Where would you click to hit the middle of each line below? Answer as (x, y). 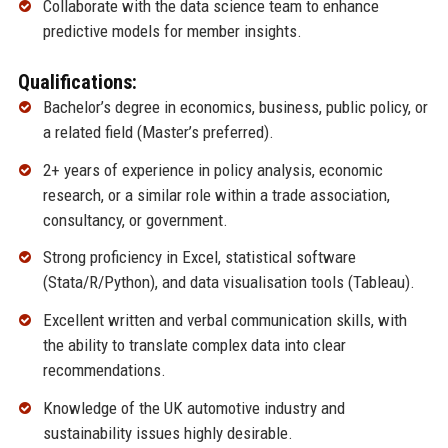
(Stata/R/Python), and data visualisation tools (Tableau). (228, 282)
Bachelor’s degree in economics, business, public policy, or (235, 106)
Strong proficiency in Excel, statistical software (199, 257)
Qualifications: (77, 81)
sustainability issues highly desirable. (167, 433)
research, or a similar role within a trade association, (216, 194)
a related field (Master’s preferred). (158, 131)
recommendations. (104, 370)
